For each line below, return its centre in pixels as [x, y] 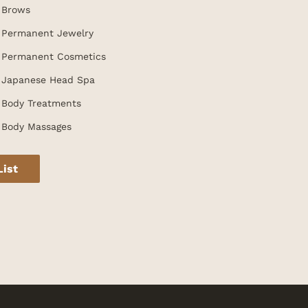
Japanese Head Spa [48, 80]
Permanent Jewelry [48, 33]
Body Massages [37, 127]
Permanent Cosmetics [54, 57]
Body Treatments [42, 103]
